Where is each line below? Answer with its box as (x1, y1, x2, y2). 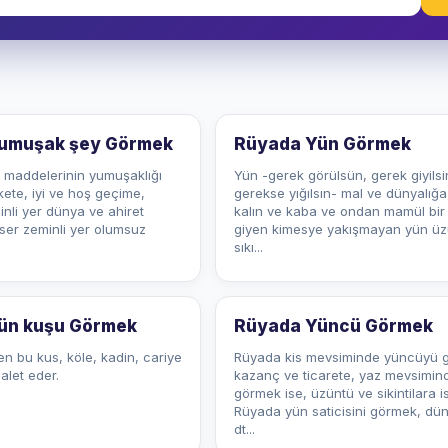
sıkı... (234, 239, 264, 255)
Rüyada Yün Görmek (234, 134, 412, 154)
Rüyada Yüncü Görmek (234, 316, 434, 336)
